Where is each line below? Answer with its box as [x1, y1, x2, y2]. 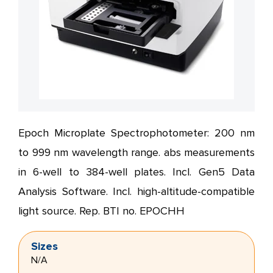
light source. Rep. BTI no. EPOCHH [18, 205, 185, 218]
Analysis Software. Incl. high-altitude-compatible [18, 185, 255, 198]
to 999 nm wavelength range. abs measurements [18, 146, 255, 159]
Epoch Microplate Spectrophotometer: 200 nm [18, 127, 255, 140]
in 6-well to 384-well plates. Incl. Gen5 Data [18, 166, 255, 179]
